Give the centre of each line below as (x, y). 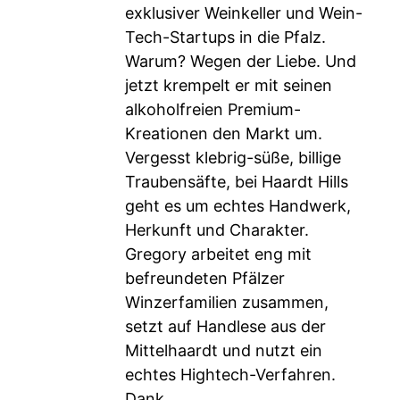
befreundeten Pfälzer (205, 278)
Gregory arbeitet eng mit (218, 254)
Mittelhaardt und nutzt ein (224, 350)
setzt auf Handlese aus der (225, 326)
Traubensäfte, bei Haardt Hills (237, 182)
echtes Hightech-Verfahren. (230, 375)
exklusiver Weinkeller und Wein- (244, 13)
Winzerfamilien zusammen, (227, 302)
